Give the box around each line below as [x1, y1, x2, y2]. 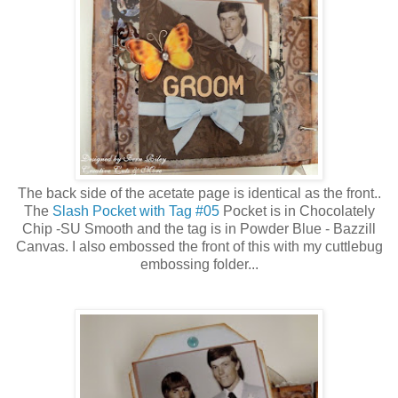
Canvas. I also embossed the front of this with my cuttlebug [15, 238, 383, 254]
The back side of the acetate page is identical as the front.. [17, 185, 381, 201]
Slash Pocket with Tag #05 [52, 203, 219, 219]
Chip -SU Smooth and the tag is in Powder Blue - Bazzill [22, 220, 376, 236]
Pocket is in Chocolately [219, 203, 375, 219]
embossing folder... [139, 256, 259, 272]
